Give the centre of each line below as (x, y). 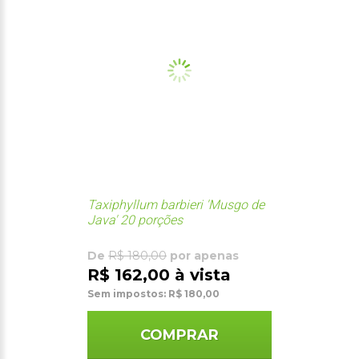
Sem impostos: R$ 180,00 (153, 293)
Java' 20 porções (135, 220)
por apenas (203, 255)
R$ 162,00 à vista (159, 274)
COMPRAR (179, 335)
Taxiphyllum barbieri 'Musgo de (176, 204)
